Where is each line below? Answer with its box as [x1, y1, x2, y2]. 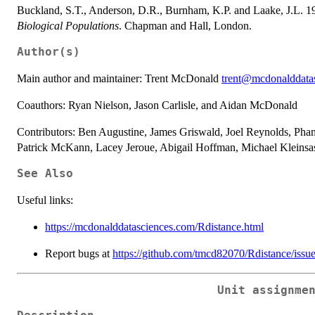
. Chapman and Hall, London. [119, 19, 252, 32]
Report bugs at [45, 247, 112, 259]
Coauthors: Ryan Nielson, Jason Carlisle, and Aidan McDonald [17, 98, 297, 111]
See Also [17, 167, 73, 180]
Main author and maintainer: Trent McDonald [17, 72, 221, 84]
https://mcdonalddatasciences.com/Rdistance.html [45, 220, 264, 233]
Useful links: [17, 193, 73, 206]
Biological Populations [17, 19, 119, 32]
